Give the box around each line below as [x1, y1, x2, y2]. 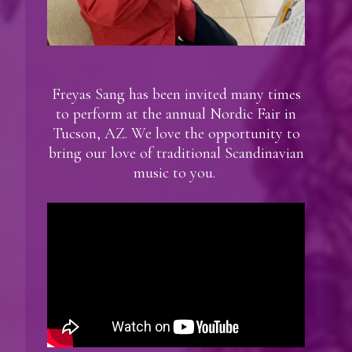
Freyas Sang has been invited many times [51, 84, 301, 104]
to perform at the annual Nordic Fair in [56, 104, 296, 123]
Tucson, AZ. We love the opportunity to [52, 123, 300, 143]
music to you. [133, 163, 219, 182]
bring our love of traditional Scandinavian [48, 143, 304, 163]
